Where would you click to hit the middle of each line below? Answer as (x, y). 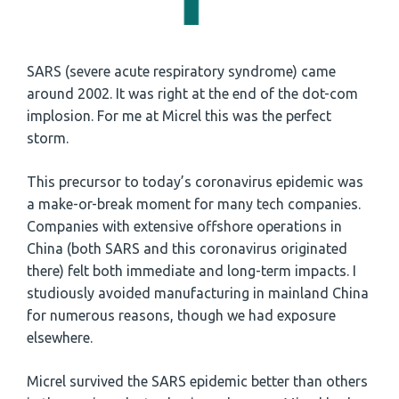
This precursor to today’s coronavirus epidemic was (195, 182)
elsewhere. (60, 338)
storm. (48, 138)
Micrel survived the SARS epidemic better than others (197, 382)
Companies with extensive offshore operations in (184, 227)
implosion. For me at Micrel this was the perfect (179, 116)
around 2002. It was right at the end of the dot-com (192, 94)
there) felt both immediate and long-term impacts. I (191, 271)
